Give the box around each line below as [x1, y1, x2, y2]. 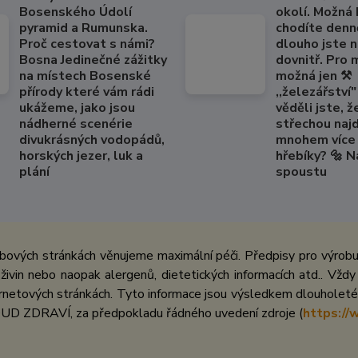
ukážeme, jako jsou [18, 99, 135, 117]
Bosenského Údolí [18, 3, 132, 21]
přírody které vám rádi [18, 83, 154, 101]
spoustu [276, 163, 328, 181]
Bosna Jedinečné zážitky [18, 51, 167, 69]
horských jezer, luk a [18, 147, 143, 165]
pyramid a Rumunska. [18, 19, 148, 37]
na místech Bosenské [18, 67, 151, 85]
